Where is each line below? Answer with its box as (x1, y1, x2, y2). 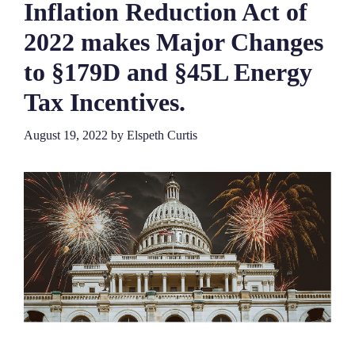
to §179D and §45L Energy (24, 58, 312, 87)
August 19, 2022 (24, 128, 108, 143)
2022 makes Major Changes (24, 28, 323, 57)
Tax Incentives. (24, 88, 185, 117)
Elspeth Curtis (127, 128, 197, 143)
